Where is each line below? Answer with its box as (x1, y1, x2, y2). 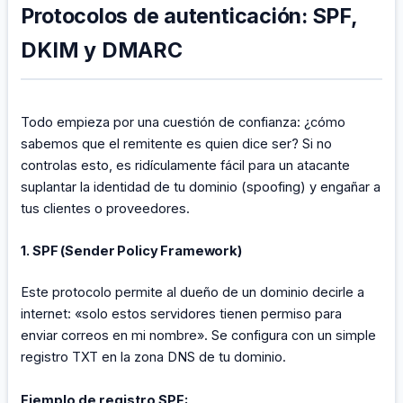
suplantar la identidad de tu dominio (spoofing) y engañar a (21, 179, 381, 195)
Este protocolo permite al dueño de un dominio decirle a (21, 284, 365, 301)
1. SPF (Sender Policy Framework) (21, 243, 242, 260)
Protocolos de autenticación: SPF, (21, 3, 358, 30)
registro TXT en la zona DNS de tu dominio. (21, 349, 287, 366)
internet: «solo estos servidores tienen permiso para (21, 306, 343, 323)
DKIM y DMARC (21, 37, 183, 64)
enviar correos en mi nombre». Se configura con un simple (21, 327, 377, 345)
